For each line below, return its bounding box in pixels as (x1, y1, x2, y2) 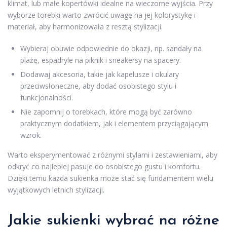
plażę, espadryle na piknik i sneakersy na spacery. (20, 55, 181, 65)
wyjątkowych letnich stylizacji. (8, 185, 104, 195)
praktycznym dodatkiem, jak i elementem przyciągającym (20, 119, 208, 129)
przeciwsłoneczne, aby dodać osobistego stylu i (20, 81, 176, 91)
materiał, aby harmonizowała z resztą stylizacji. (8, 22, 163, 32)
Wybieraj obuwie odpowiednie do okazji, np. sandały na (20, 44, 202, 54)
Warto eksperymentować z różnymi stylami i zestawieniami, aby (8, 150, 217, 160)
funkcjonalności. (20, 93, 73, 103)
